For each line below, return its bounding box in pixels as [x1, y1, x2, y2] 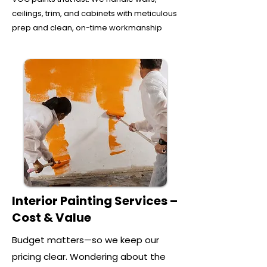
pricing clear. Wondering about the [12, 250, 166, 263]
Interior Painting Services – [12, 193, 178, 209]
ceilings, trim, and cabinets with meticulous [12, 8, 177, 19]
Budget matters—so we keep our [12, 234, 159, 246]
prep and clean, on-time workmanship [12, 22, 162, 33]
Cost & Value [12, 209, 91, 226]
